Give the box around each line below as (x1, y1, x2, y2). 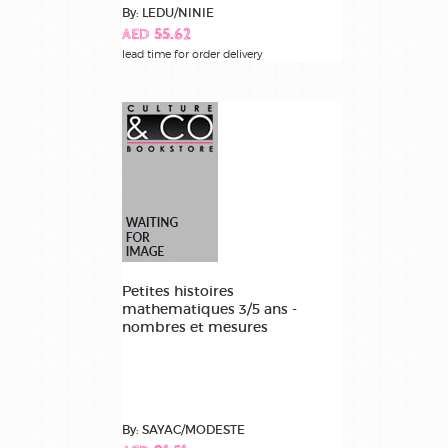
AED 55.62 (122, 26, 191, 44)
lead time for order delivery (122, 46, 263, 61)
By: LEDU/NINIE (122, 4, 214, 20)
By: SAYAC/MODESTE (122, 421, 245, 437)
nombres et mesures (122, 317, 268, 336)
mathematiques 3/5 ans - (122, 299, 297, 318)
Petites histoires (122, 281, 234, 300)
